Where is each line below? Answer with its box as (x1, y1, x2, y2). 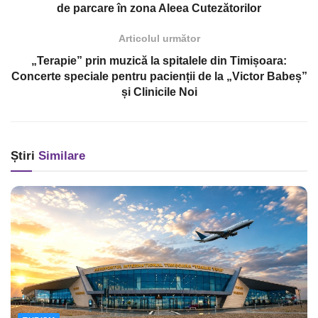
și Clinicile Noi (121, 85, 197, 98)
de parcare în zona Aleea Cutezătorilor (57, 1, 261, 14)
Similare (35, 148, 85, 163)
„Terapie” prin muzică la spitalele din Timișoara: (31, 54, 287, 67)
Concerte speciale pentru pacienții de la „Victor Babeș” (11, 70, 307, 82)
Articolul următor (118, 32, 200, 44)
